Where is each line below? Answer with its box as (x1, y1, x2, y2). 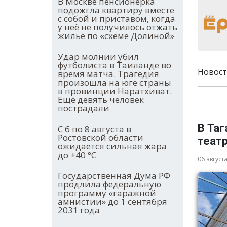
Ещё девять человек (58, 94, 144, 106)
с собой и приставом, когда (58, 13, 175, 25)
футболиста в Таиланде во (58, 59, 171, 71)
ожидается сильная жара (58, 140, 167, 153)
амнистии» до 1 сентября (58, 196, 167, 208)
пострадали (58, 102, 109, 115)
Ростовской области (58, 132, 143, 144)
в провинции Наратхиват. (58, 85, 172, 97)
